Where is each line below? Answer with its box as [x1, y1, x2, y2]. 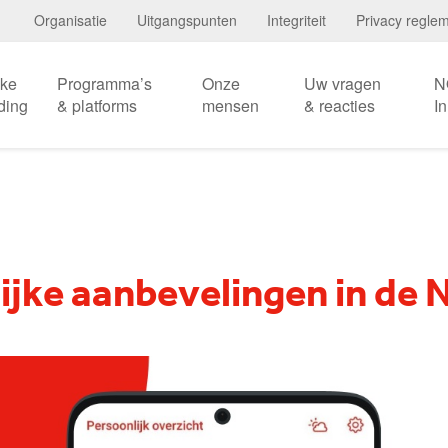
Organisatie [34, 10, 107, 30]
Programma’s [56, 72, 152, 95]
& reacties [304, 94, 375, 117]
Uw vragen [304, 72, 381, 95]
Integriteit [267, 10, 326, 30]
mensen [202, 94, 259, 117]
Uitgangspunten [137, 10, 237, 30]
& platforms [56, 94, 137, 117]
